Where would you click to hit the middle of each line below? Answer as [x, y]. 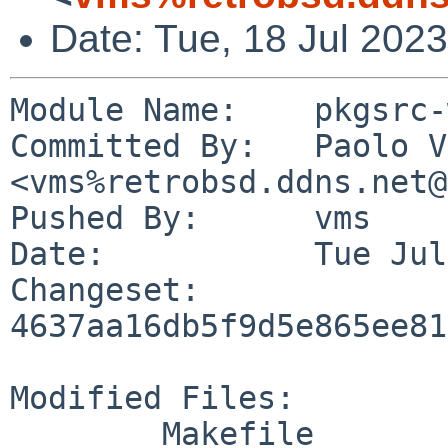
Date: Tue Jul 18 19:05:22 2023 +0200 [57, 253]
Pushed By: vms [105, 217]
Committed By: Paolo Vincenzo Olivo [133, 145]
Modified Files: [152, 397]
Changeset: [105, 289]
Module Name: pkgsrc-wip [124, 109]
